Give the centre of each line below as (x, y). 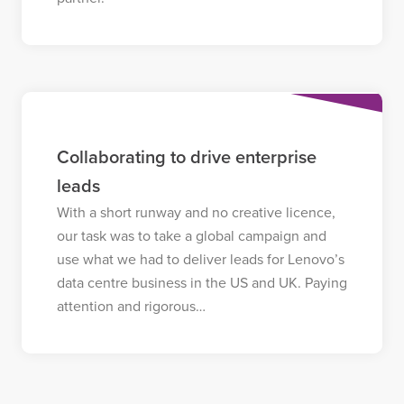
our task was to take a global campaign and (191, 236)
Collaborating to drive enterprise (186, 157)
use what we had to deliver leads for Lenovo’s (200, 259)
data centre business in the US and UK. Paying (202, 283)
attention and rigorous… (131, 306)
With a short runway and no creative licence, (196, 212)
